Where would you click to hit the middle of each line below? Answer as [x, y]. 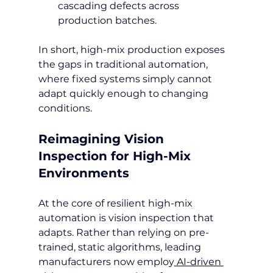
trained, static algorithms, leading [121, 247]
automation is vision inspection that [127, 218]
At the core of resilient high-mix [116, 203]
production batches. [107, 20]
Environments [83, 173]
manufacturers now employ [106, 261]
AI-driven [199, 261]
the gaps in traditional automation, [124, 64]
